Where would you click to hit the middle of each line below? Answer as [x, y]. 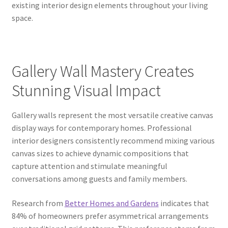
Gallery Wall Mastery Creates [103, 72]
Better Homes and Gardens [111, 203]
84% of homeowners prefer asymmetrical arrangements [110, 216]
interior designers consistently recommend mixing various [113, 141]
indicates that [184, 203]
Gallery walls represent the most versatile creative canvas [112, 115]
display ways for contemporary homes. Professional [102, 128]
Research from [38, 203]
